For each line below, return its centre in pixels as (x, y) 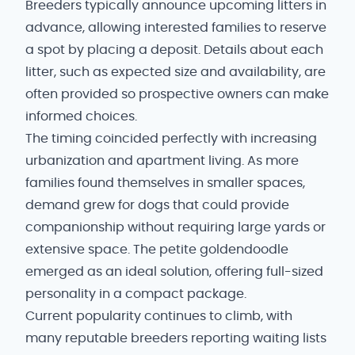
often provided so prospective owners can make (177, 94)
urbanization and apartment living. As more (162, 161)
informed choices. (81, 116)
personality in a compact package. (136, 294)
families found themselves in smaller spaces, (165, 183)
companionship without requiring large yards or (176, 227)
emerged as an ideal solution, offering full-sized (174, 272)
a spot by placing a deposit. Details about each (174, 50)
